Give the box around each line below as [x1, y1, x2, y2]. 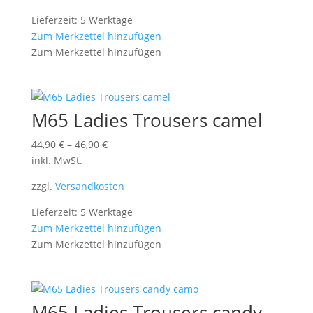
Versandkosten [54, 180, 124, 194]
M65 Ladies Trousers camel [31, 108, 263, 133]
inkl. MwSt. [31, 154, 82, 168]
